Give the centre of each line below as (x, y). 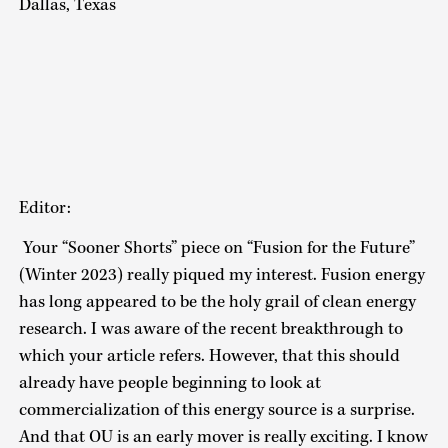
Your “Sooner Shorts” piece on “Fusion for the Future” (216, 248)
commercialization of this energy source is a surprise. (216, 410)
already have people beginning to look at (169, 383)
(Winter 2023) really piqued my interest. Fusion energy (221, 275)
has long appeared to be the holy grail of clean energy (217, 302)
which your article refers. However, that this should (209, 356)
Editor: (44, 207)
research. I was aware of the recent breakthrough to (210, 329)
